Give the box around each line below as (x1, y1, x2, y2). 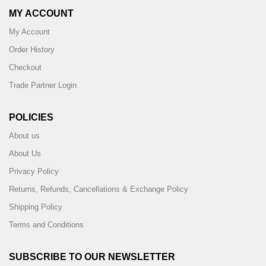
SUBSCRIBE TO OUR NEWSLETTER (9, 252, 175, 262)
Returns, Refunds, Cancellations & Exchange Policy (9, 185, 188, 194)
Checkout (9, 63, 42, 72)
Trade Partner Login (9, 81, 77, 90)
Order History (9, 45, 55, 54)
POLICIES (9, 112, 53, 122)
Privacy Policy (9, 167, 59, 176)
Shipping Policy (9, 202, 62, 211)
